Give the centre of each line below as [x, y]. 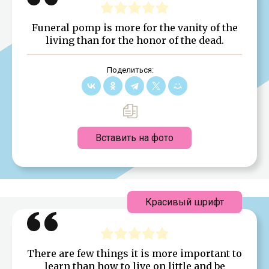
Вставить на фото [134, 138]
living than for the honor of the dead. [134, 40]
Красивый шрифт [185, 202]
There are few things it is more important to [134, 253]
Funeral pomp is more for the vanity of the [134, 27]
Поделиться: [130, 70]
